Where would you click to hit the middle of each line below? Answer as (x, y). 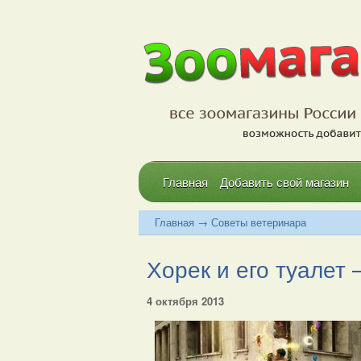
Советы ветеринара (259, 222)
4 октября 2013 (185, 301)
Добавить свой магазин (284, 182)
